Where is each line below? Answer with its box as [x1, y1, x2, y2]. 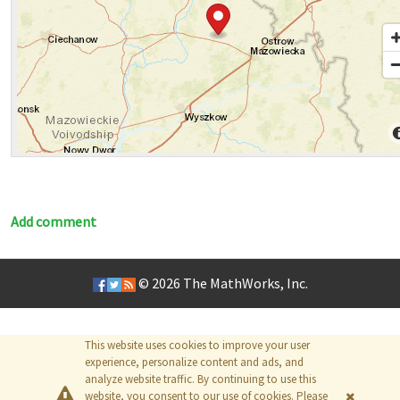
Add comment [11, 212, 96, 230]
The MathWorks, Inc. [182, 274, 308, 292]
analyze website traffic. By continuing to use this [85, 371, 316, 387]
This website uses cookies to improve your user [85, 337, 310, 353]
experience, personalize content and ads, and [85, 354, 304, 370]
